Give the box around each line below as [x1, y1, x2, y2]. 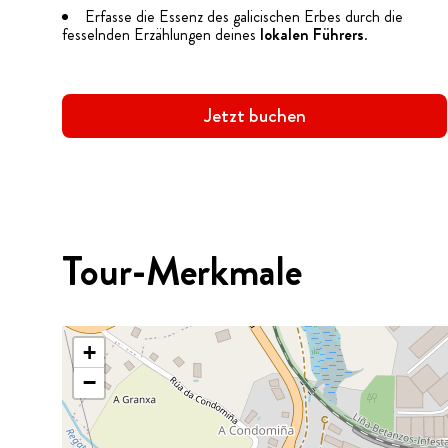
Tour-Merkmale [62, 243, 302, 300]
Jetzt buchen [203, 101, 306, 130]
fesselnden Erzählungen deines [62, 23, 260, 46]
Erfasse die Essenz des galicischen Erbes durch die [85, 5, 403, 28]
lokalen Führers [260, 23, 364, 46]
